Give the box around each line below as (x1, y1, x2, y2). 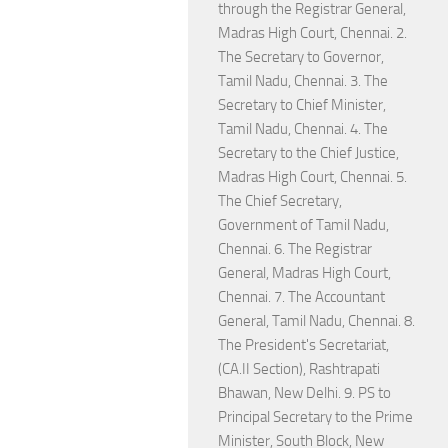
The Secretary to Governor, (218, 48, 384, 66)
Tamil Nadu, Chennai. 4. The (218, 120, 388, 138)
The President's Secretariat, (218, 336, 389, 354)
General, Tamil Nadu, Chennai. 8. (218, 312, 415, 330)
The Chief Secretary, (218, 192, 342, 210)
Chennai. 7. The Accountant (218, 288, 385, 306)
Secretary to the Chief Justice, (218, 144, 399, 162)
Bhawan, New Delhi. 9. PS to (218, 384, 391, 402)
